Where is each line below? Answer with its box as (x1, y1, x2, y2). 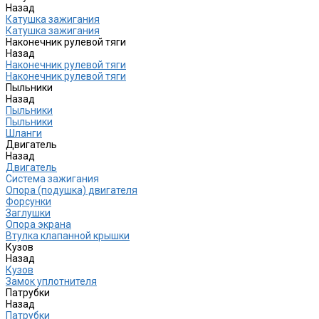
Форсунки (6, 195, 51, 207)
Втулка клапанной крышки (6, 229, 130, 241)
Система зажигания (6, 172, 99, 184)
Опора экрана (6, 218, 71, 230)
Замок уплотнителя (6, 275, 97, 287)
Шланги (6, 127, 42, 139)
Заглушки (6, 206, 51, 219)
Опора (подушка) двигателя (6, 184, 137, 196)
